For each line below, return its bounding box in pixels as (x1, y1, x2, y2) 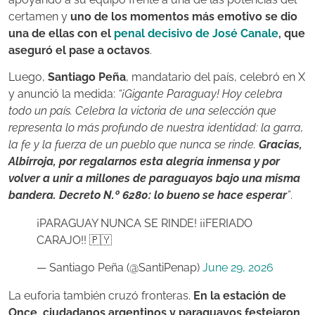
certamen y (8, 10, 70, 24)
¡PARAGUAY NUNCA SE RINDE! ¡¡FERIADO (37, 217, 252, 231)
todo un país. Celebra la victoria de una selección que (8, 104, 276, 118)
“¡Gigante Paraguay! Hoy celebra (118, 87, 283, 101)
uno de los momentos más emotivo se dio (70, 10, 297, 24)
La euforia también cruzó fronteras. (8, 288, 193, 302)
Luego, (8, 70, 48, 84)
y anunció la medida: (8, 87, 118, 101)
